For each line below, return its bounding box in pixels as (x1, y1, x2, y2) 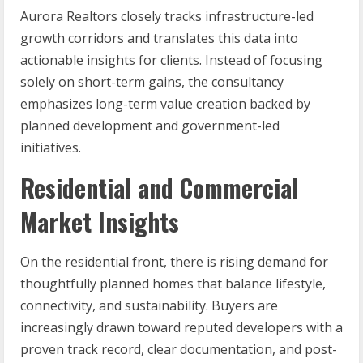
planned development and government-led (20, 117, 280, 135)
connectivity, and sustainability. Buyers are (20, 297, 278, 315)
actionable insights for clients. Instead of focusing (20, 51, 322, 70)
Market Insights (20, 203, 179, 241)
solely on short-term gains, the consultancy (20, 73, 284, 92)
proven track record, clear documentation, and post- (20, 340, 337, 359)
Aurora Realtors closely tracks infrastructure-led (20, 7, 314, 26)
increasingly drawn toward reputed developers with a (20, 318, 343, 337)
